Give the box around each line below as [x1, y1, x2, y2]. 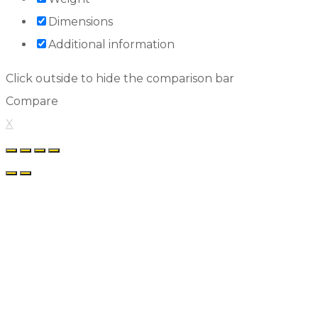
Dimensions [48, 14, 113, 28]
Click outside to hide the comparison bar [6, 71, 234, 85]
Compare [6, 94, 58, 108]
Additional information [48, 37, 175, 51]
